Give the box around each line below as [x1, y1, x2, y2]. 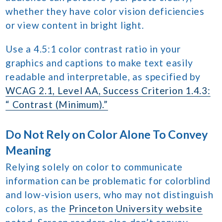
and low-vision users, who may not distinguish [5, 188, 214, 200]
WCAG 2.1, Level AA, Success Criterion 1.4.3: [5, 84, 211, 96]
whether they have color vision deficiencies [5, 5, 205, 17]
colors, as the [5, 202, 69, 214]
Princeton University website [68, 202, 203, 214]
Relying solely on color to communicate [5, 161, 183, 172]
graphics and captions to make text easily [5, 56, 193, 68]
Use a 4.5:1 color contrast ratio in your [5, 43, 181, 55]
